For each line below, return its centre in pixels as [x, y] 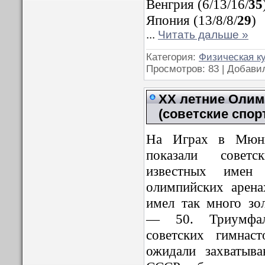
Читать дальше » [203, 35]
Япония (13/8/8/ [192, 20]
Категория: [172, 57]
